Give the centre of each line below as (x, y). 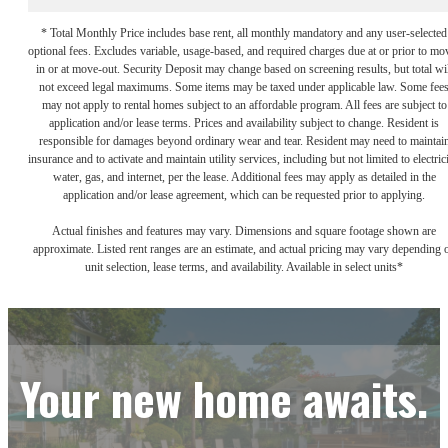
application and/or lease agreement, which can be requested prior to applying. (244, 194)
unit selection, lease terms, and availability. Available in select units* (244, 266)
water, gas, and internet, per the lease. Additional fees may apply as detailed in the (244, 176)
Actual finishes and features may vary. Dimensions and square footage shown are (244, 230)
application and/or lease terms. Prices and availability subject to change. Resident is (244, 122)
